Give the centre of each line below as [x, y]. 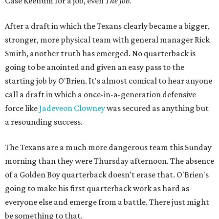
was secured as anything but [157, 108]
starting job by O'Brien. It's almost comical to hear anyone [109, 81]
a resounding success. [44, 122]
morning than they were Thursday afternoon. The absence [109, 161]
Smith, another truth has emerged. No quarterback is [100, 54]
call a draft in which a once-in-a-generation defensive [100, 95]
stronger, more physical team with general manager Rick [107, 40]
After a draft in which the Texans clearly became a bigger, [107, 26]
